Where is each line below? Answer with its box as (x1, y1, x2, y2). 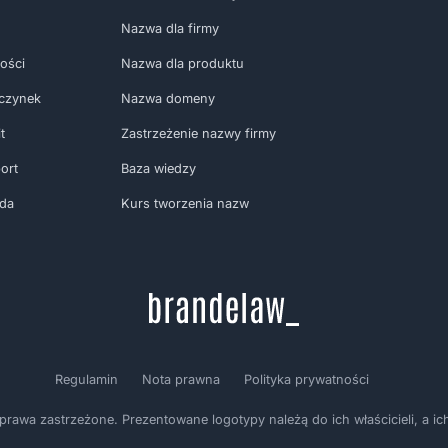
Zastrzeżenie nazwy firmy (121, 126, 276, 141)
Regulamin (55, 372, 118, 387)
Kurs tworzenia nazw (121, 196, 249, 211)
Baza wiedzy (121, 161, 196, 176)
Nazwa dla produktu (121, 56, 244, 71)
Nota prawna (142, 372, 220, 387)
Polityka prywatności (244, 372, 369, 387)
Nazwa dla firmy (121, 21, 219, 36)
